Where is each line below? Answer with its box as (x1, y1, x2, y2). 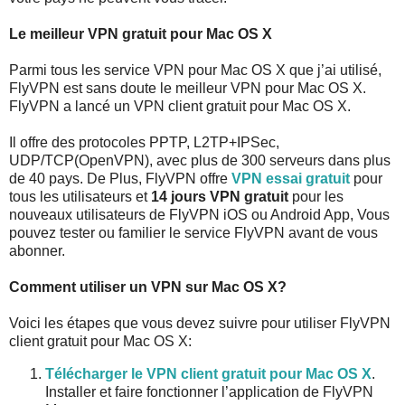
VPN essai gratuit (231, 170, 350, 186)
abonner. (9, 242, 65, 259)
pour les (288, 188, 344, 204)
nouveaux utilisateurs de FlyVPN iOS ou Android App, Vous (9, 206, 390, 222)
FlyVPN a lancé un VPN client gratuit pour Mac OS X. (9, 98, 351, 114)
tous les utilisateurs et (9, 188, 151, 204)
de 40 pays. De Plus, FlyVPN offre (9, 170, 231, 186)
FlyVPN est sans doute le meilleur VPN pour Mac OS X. (9, 80, 366, 96)
